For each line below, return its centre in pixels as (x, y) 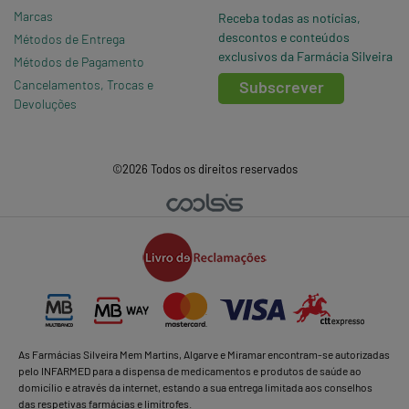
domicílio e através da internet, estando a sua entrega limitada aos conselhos (195, 387)
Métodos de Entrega (69, 39)
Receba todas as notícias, (289, 18)
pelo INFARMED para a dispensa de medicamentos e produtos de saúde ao (190, 370)
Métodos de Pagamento (79, 62)
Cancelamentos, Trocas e (84, 85)
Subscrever (281, 87)
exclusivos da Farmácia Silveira (305, 57)
